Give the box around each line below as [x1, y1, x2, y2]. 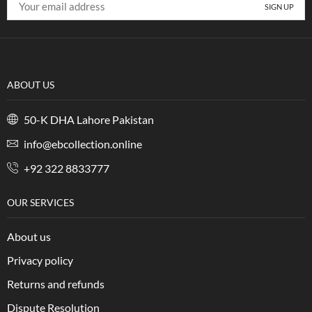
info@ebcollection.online [22, 137, 142, 151]
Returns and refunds [7, 277, 104, 291]
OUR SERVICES [7, 196, 74, 209]
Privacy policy [7, 253, 73, 267]
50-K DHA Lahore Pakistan [22, 113, 154, 127]
